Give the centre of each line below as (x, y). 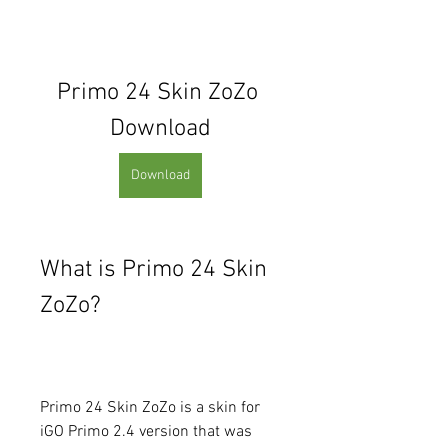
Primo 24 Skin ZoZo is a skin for (150, 407)
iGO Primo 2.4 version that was (146, 431)
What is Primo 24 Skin (153, 269)
